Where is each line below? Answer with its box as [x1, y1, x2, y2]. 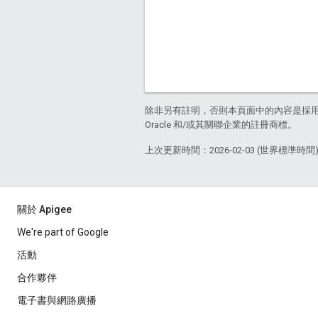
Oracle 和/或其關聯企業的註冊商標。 [145, 119, 297, 131]
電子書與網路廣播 [17, 295, 97, 307]
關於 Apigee [17, 204, 72, 216]
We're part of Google [17, 226, 109, 238]
